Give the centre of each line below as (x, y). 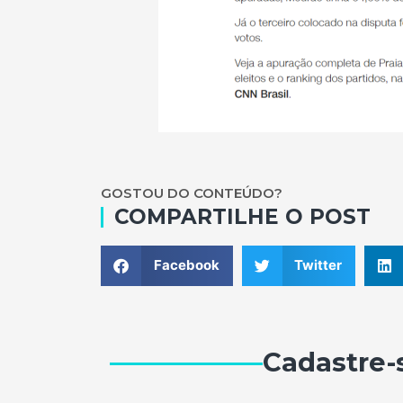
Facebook (186, 265)
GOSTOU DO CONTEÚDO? (192, 193)
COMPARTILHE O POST (242, 216)
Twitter (318, 265)
